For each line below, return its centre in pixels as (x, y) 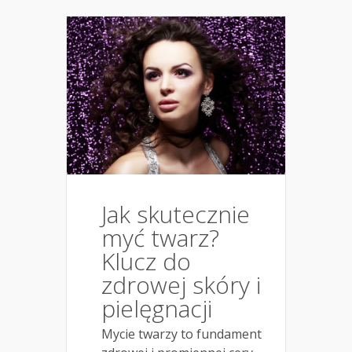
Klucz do (146, 261)
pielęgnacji (157, 308)
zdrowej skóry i (181, 284)
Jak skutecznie (176, 214)
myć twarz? (160, 237)
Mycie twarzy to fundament (181, 334)
